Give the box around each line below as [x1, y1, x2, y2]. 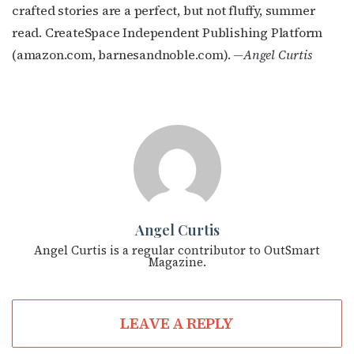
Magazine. [148, 253, 206, 270]
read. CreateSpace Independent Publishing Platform [12, 23, 323, 41]
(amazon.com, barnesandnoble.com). [12, 45, 234, 63]
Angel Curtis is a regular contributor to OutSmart [34, 241, 320, 258]
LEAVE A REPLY [120, 312, 234, 334]
